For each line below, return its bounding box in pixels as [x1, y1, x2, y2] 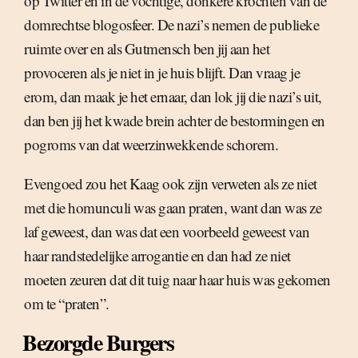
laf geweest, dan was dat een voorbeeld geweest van [24, 221, 309, 241]
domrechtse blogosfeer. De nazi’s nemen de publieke [24, 14, 319, 34]
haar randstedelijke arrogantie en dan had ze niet [24, 245, 291, 265]
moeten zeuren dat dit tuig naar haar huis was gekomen [24, 269, 331, 289]
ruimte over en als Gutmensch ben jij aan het [24, 38, 269, 58]
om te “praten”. [24, 293, 109, 313]
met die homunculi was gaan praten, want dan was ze [24, 197, 321, 217]
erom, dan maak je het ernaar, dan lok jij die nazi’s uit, [24, 86, 322, 106]
